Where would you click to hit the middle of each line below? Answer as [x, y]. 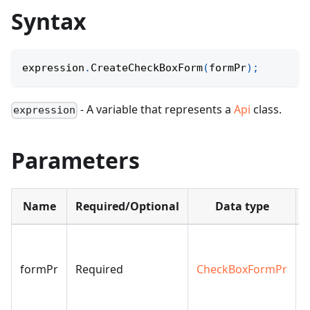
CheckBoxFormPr [242, 270]
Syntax [49, 21]
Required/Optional [127, 207]
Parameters [75, 161]
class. [266, 110]
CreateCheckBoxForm [147, 68]
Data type [242, 207]
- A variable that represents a [156, 110]
